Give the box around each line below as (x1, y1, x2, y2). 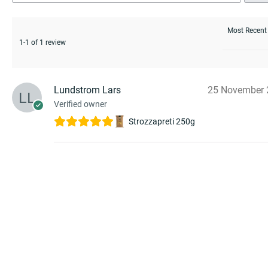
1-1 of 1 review (19, 38, 66, 47)
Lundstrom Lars (54, 84, 121, 96)
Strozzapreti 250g (129, 117, 195, 127)
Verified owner (54, 99, 107, 109)
